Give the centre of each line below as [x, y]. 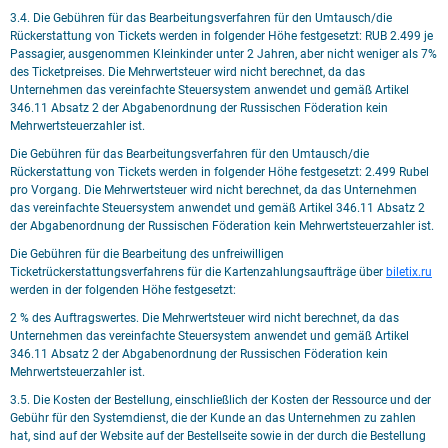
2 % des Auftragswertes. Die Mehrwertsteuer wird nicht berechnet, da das [204, 318]
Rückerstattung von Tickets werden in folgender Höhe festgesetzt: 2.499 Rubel [219, 172]
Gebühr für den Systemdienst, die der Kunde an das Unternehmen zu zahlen [213, 418]
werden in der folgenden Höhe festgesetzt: [123, 290]
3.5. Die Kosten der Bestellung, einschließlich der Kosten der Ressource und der [220, 400]
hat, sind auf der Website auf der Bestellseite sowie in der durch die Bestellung [218, 436]
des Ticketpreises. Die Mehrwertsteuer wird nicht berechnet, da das [187, 72]
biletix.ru [409, 272]
